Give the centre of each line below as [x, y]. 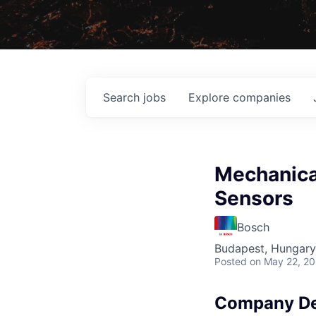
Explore [211, 97]
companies [262, 97]
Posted [231, 261]
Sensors [254, 198]
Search [123, 97]
